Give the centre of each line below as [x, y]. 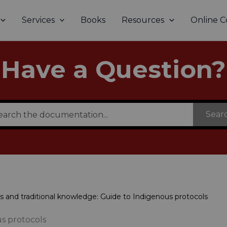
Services [38, 20]
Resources [143, 20]
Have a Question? [113, 69]
